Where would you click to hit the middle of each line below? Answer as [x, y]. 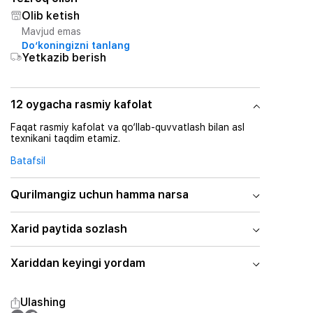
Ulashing [43, 302]
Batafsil [28, 161]
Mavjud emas [51, 31]
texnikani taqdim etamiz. [65, 138]
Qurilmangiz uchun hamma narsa [99, 195]
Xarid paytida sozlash [68, 229]
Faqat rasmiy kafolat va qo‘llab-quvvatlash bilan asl [127, 127]
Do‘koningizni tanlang [75, 45]
